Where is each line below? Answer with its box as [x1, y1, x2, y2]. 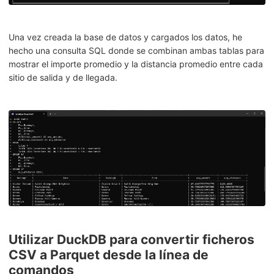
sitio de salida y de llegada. [9, 72, 117, 83]
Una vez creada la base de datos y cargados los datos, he [9, 32, 242, 43]
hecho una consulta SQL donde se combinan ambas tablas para [9, 45, 264, 56]
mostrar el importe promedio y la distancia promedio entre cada [9, 59, 263, 70]
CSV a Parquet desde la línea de [9, 247, 209, 263]
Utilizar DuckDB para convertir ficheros [9, 232, 254, 248]
